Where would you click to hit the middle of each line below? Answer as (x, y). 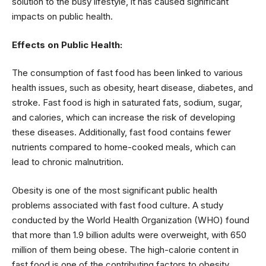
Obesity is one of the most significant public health (115, 190)
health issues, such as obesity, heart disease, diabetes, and (132, 88)
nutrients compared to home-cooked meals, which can (124, 147)
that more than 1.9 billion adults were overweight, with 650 (129, 235)
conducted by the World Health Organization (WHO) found (131, 220)
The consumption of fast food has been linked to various (127, 73)
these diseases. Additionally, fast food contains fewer (121, 132)
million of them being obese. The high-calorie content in (125, 249)
